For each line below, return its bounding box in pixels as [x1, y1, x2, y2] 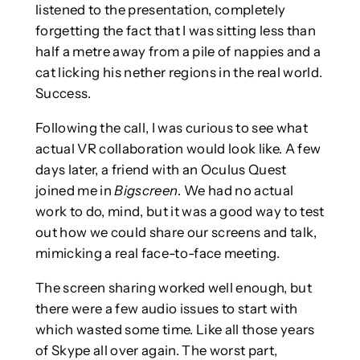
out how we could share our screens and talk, [35, 223, 317, 240]
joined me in [35, 182, 115, 198]
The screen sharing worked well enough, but [35, 279, 312, 296]
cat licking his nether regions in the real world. [35, 64, 323, 81]
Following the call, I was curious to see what [35, 119, 308, 136]
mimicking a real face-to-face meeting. [35, 244, 280, 261]
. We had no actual [178, 182, 294, 198]
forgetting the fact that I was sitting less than [35, 22, 316, 39]
